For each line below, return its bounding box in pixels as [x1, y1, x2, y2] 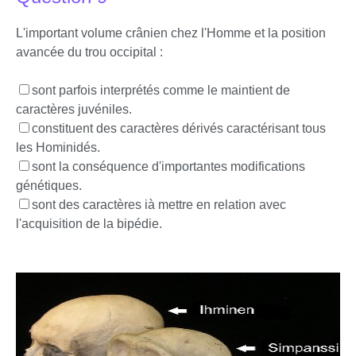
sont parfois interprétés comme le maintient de [32, 83, 290, 97]
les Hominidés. [16, 141, 100, 154]
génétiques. [16, 179, 82, 192]
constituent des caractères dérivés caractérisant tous [32, 122, 326, 135]
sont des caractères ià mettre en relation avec [32, 198, 286, 211]
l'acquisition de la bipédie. [16, 217, 162, 230]
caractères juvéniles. [16, 103, 132, 116]
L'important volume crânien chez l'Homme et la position [16, 26, 326, 40]
